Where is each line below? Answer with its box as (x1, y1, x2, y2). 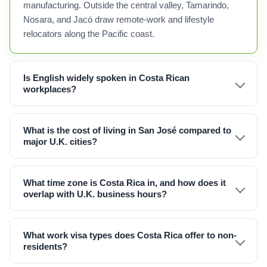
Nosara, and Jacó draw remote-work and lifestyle (23, 15, 214, 24)
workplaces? (23, 84, 76, 94)
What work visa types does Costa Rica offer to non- (23, 230, 237, 240)
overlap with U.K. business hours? (23, 189, 167, 199)
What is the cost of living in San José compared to (23, 125, 231, 135)
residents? (23, 241, 67, 252)
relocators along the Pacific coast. (23, 29, 154, 39)
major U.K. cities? (23, 136, 97, 147)
